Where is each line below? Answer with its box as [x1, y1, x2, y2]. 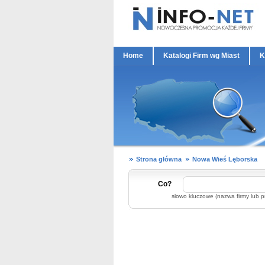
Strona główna [136, 156, 182, 163]
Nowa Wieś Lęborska [192, 156, 257, 163]
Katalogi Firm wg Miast [163, 51, 240, 60]
